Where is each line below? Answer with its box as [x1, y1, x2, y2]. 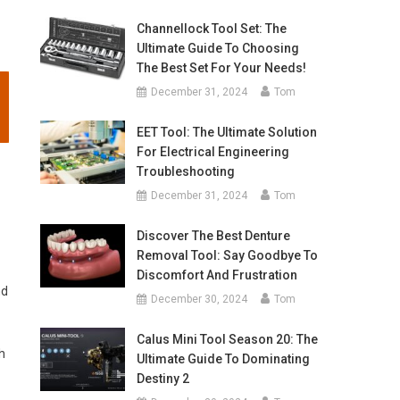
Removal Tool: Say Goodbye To [136, 248, 318, 262]
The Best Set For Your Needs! [136, 61, 306, 75]
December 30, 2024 [150, 293, 247, 305]
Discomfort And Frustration [136, 268, 297, 282]
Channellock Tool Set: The [136, 21, 287, 36]
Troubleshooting [136, 164, 235, 179]
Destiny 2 [136, 371, 189, 386]
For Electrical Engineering [136, 145, 289, 159]
